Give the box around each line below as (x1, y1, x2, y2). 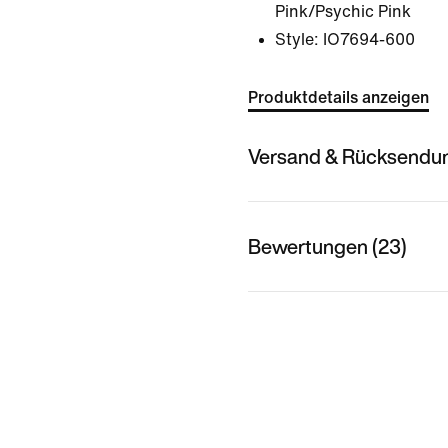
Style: (275, 31, 319, 48)
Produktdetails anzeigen (248, 89, 429, 106)
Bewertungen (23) (248, 231, 407, 261)
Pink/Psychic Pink (275, 3, 411, 20)
